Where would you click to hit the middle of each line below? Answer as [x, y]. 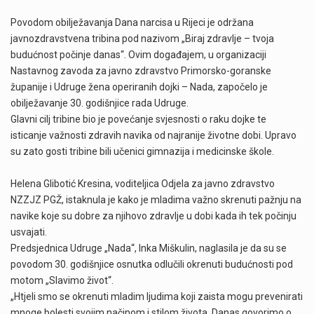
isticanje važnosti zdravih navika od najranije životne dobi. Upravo [153, 136]
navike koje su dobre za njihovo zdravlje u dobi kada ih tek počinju [153, 216]
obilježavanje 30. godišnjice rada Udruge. [100, 103]
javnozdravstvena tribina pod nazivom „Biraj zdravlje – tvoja [142, 39]
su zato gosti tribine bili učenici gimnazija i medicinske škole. [142, 152]
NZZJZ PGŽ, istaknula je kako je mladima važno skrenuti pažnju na [156, 200]
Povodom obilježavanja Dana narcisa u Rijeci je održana [132, 23]
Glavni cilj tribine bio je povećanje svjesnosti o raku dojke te [138, 120]
